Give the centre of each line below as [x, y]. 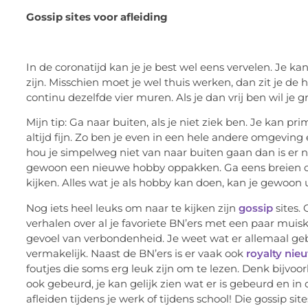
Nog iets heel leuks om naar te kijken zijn [132, 208]
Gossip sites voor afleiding [97, 17]
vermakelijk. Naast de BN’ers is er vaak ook [136, 253]
